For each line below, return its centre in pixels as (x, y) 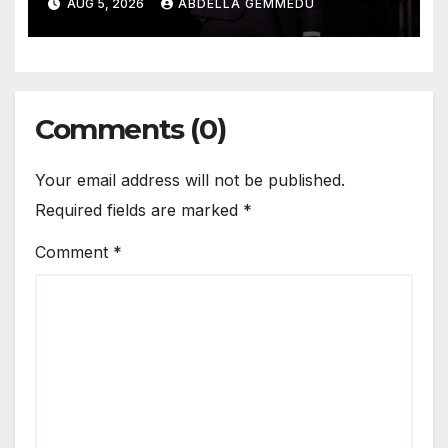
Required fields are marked (139, 209)
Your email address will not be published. (190, 179)
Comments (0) (130, 128)
